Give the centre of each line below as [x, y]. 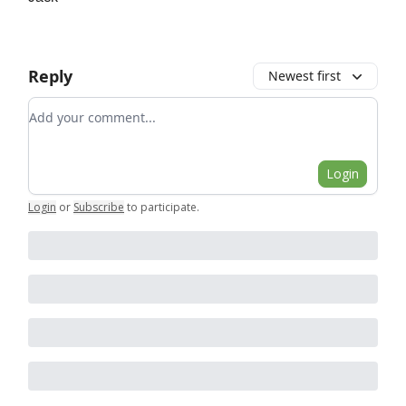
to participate [162, 208]
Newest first [304, 76]
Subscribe [99, 208]
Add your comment [94, 108]
